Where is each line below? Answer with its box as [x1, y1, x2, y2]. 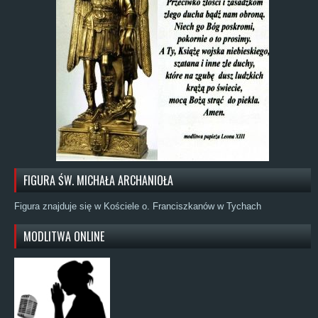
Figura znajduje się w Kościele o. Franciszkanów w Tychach [14, 200, 261, 212]
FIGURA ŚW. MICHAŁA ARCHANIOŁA [23, 171, 173, 189]
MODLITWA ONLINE [23, 227, 104, 245]
